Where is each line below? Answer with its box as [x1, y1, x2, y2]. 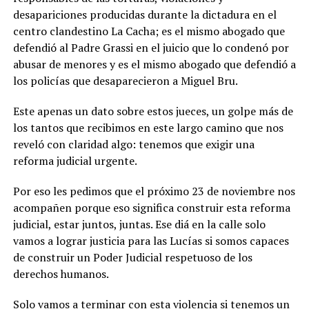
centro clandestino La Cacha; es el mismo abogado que [12, 23, 285, 39]
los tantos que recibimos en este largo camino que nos [12, 119, 283, 135]
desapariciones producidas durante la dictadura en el [12, 6, 277, 22]
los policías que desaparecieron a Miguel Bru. [12, 72, 238, 88]
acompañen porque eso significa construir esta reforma [12, 199, 290, 215]
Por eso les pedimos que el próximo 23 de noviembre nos [12, 183, 295, 199]
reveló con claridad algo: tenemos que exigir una [12, 136, 255, 152]
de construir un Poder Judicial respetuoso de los [12, 249, 252, 265]
